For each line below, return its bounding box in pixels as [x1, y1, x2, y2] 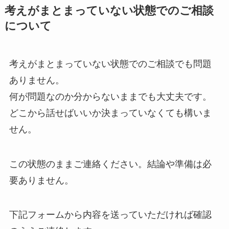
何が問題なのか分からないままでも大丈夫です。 [9, 91, 212, 102]
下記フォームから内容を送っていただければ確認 [9, 210, 212, 220]
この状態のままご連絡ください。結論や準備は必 [9, 158, 212, 169]
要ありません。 [9, 175, 74, 186]
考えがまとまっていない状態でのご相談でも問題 [9, 58, 212, 69]
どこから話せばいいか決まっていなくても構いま [9, 107, 212, 118]
